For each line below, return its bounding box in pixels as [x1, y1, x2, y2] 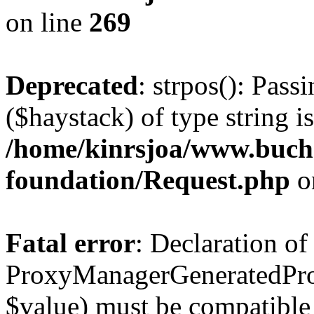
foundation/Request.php [6, 165, 290, 195]
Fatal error [6, 228, 135, 258]
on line [6, 7, 89, 37]
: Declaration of [135, 228, 308, 258]
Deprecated [6, 70, 138, 100]
